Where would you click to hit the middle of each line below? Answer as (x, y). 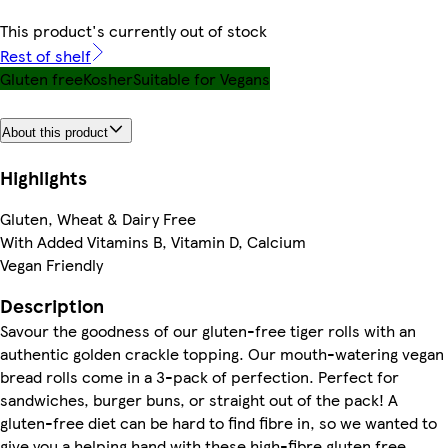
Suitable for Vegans (201, 78)
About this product (55, 132)
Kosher (108, 78)
